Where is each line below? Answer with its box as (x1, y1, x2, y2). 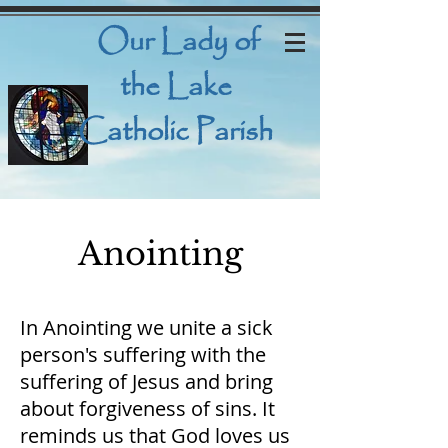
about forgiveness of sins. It (20, 395, 275, 422)
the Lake (119, 64, 232, 110)
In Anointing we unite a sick (20, 314, 273, 341)
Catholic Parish (78, 109, 273, 155)
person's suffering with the (20, 341, 266, 368)
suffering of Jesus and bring (20, 368, 273, 395)
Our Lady (91, 19, 234, 65)
